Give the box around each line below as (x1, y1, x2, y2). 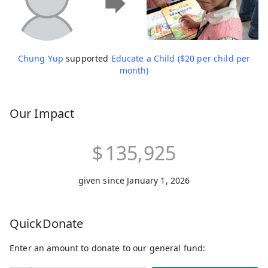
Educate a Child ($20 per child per (111, 53, 251, 65)
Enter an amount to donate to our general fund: (10, 242, 206, 254)
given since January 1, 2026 (78, 175, 190, 187)
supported (63, 53, 111, 65)
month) (119, 65, 149, 77)
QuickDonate (10, 215, 84, 232)
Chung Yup (17, 53, 63, 65)
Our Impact (10, 105, 74, 122)
